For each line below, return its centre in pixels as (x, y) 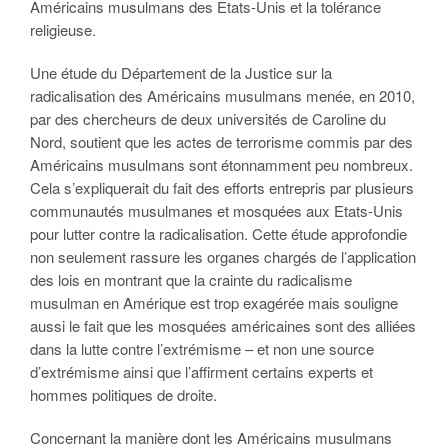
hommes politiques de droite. (123, 394)
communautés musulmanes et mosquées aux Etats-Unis (216, 210)
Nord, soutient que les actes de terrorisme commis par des (221, 141)
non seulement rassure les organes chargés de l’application (223, 256)
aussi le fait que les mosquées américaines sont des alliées (223, 325)
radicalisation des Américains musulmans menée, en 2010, (222, 95)
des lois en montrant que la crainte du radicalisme (191, 279)
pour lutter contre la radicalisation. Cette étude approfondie (218, 233)
